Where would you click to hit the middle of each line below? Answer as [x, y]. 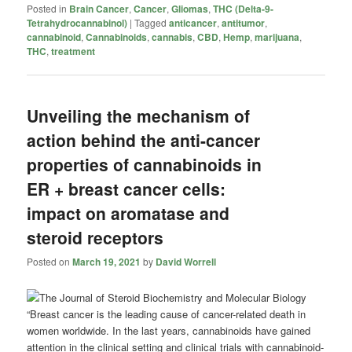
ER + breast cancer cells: [126, 188]
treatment [73, 51]
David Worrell [186, 262]
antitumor [244, 22]
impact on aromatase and [128, 213]
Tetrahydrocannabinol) [77, 22]
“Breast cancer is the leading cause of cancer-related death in [167, 314]
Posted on [50, 262]
